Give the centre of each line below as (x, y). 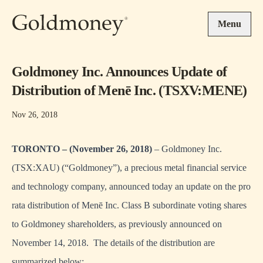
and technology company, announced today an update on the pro (131, 186)
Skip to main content (49, 6)
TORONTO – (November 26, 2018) (82, 149)
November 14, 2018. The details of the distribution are (113, 243)
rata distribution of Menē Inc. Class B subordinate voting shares (129, 205)
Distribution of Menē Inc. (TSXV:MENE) (129, 90)
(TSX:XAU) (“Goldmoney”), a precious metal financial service (129, 168)
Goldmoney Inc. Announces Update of (119, 72)
